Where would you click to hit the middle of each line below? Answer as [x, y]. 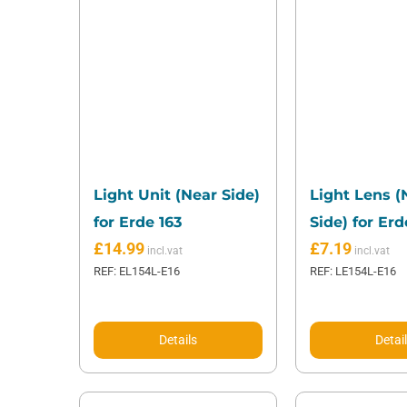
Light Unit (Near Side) [176, 195]
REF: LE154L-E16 [352, 272]
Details [178, 340]
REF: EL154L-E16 [136, 272]
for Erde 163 [137, 223]
